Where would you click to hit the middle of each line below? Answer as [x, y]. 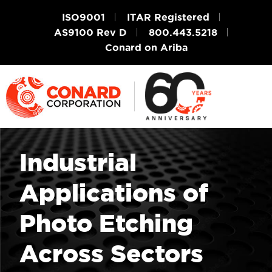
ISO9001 [83, 17]
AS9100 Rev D [90, 32]
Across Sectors [111, 254]
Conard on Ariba [146, 47]
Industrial [78, 163]
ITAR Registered [168, 17]
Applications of [114, 193]
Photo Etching [106, 223]
